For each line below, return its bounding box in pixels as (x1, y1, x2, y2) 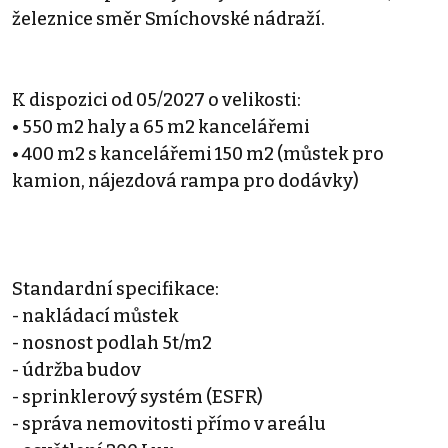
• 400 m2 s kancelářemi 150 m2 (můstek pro (12, 143, 384, 166)
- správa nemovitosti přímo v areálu (12, 413, 326, 436)
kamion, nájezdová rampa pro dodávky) (12, 170, 359, 193)
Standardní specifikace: (12, 278, 219, 301)
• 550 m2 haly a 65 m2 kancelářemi (12, 116, 310, 139)
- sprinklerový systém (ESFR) (12, 386, 263, 409)
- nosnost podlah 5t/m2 (12, 332, 212, 355)
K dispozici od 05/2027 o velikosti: (12, 89, 301, 112)
